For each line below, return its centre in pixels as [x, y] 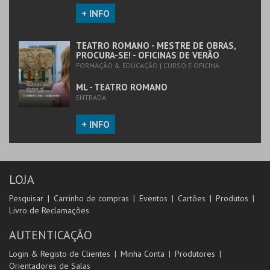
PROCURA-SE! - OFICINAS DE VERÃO [148, 55]
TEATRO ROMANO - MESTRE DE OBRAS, [156, 45]
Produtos [232, 198]
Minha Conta [143, 254]
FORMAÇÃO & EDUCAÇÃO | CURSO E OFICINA [148, 65]
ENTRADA [91, 97]
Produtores [195, 254]
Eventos [153, 198]
